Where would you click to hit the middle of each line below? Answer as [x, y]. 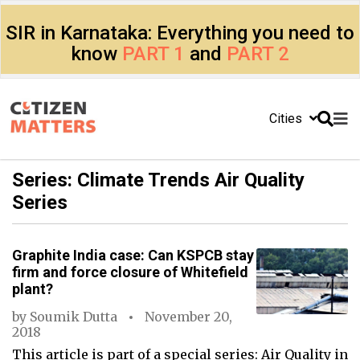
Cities [287, 119]
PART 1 [153, 54]
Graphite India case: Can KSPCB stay [133, 255]
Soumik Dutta [74, 317]
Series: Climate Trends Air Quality [158, 180]
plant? [33, 289]
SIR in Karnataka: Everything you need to [180, 33]
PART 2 [258, 54]
